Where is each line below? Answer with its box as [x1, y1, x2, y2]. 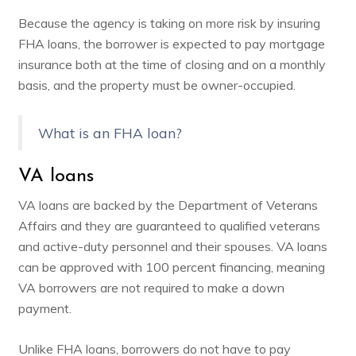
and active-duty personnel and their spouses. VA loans [17, 238, 327, 254]
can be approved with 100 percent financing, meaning [17, 258, 325, 275]
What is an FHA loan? [37, 123, 182, 141]
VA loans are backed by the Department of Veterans [17, 196, 318, 213]
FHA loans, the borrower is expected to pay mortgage [17, 35, 325, 52]
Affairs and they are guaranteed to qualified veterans [17, 217, 320, 234]
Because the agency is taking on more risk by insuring [17, 14, 320, 31]
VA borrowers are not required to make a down [17, 279, 284, 296]
